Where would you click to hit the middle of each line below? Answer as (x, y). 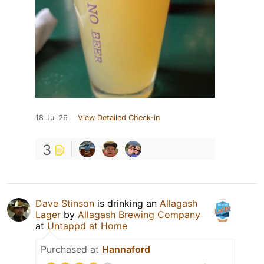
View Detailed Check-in (119, 117)
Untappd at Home (87, 225)
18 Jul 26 (52, 117)
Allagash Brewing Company (139, 214)
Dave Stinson (65, 203)
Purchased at (71, 249)
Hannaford (126, 249)
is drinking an (127, 203)
